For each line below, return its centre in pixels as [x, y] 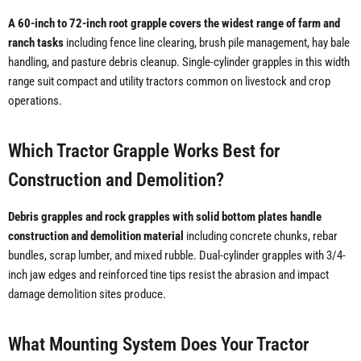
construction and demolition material [96, 237]
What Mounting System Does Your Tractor [158, 344]
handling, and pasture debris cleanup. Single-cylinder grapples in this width [179, 62]
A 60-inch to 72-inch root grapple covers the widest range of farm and [174, 24]
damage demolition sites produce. [87, 295]
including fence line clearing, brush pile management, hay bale [207, 43]
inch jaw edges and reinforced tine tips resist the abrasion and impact [168, 275]
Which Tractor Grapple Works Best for [144, 151]
